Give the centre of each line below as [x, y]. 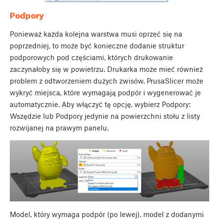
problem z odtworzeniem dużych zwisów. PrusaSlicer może [107, 80]
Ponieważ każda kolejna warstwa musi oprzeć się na [96, 33]
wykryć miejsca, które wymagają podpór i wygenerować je [105, 92]
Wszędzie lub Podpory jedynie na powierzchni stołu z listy [105, 116]
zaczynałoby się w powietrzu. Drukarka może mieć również [106, 69]
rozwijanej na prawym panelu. [59, 127]
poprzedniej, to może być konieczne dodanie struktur [97, 45]
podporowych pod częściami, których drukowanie [91, 57]
